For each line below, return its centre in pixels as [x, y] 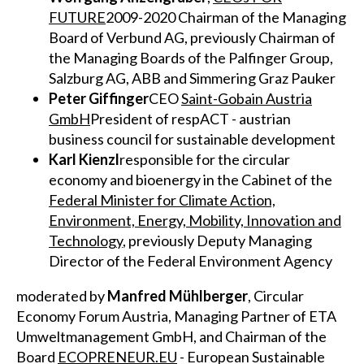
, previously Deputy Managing [217, 240]
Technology [86, 240]
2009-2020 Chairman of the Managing [226, 17]
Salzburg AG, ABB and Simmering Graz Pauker [192, 78]
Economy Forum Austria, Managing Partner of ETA [176, 316]
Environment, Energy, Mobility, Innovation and [195, 220]
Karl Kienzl [84, 159]
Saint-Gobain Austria [247, 98]
